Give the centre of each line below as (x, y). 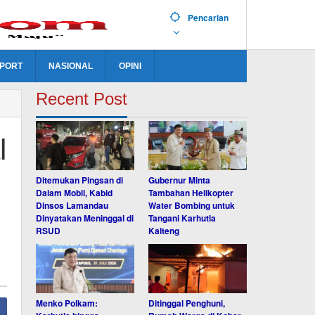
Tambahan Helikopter (191, 192)
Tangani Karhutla (182, 218)
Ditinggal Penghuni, (187, 303)
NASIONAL (71, 66)
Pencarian (208, 18)
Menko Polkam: (67, 303)
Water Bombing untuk (192, 205)
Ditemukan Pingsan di (80, 180)
